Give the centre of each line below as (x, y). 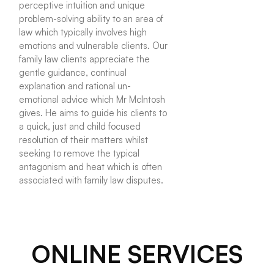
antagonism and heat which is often (91, 167)
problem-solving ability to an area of (91, 19)
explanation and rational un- (75, 86)
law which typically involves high (83, 32)
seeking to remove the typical (80, 154)
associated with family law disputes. (91, 180)
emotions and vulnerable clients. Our (94, 46)
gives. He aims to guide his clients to (93, 113)
